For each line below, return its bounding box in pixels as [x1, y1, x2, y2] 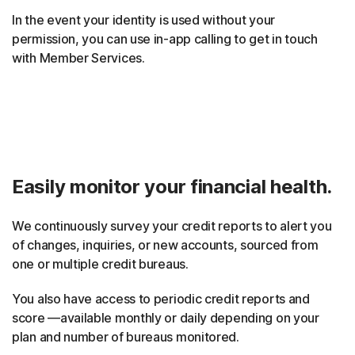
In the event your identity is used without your [12, 11, 275, 28]
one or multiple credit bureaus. [12, 255, 189, 272]
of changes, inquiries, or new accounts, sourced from [12, 236, 319, 253]
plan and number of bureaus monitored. [12, 328, 239, 345]
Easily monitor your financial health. [12, 174, 332, 198]
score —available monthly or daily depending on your [12, 309, 319, 326]
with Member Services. [12, 49, 145, 66]
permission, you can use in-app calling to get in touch [12, 30, 318, 47]
